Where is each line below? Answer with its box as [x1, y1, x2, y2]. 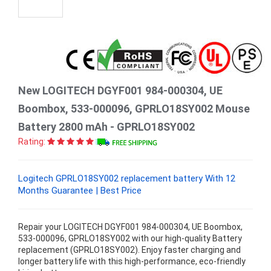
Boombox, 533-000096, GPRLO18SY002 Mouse [18, 102, 250, 115]
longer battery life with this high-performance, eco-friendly [18, 256, 246, 266]
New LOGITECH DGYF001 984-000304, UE [18, 84, 223, 97]
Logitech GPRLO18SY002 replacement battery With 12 [18, 173, 235, 184]
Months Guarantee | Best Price [18, 185, 142, 196]
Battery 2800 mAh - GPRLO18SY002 [18, 120, 195, 133]
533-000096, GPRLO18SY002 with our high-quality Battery [18, 233, 242, 243]
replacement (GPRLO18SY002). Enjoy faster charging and [18, 245, 241, 255]
